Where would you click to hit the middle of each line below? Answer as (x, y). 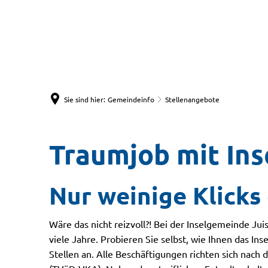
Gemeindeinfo (131, 99)
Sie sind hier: (85, 99)
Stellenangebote (192, 99)
